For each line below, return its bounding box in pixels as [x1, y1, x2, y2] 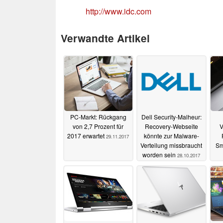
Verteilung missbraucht [140, 141, 202, 150]
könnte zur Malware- [143, 131, 199, 140]
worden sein [142, 150, 177, 159]
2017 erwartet [67, 131, 106, 140]
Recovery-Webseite [144, 122, 198, 131]
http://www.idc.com [86, 5, 151, 17]
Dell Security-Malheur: [141, 112, 202, 121]
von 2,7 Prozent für [73, 122, 123, 131]
